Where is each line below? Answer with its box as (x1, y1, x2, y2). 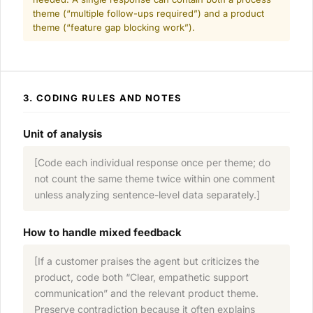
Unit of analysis (23, 127, 102, 141)
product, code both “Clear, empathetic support (34, 271, 249, 284)
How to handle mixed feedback (23, 226, 182, 240)
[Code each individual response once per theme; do (34, 156, 270, 169)
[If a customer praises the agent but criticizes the (34, 255, 259, 268)
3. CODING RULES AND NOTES (23, 92, 182, 104)
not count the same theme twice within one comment (34, 173, 275, 185)
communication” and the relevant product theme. (34, 287, 259, 300)
